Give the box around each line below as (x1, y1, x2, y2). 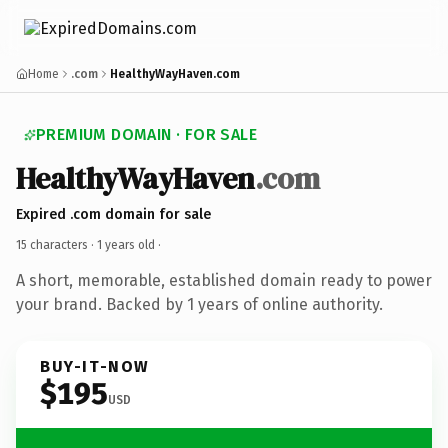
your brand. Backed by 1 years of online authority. (16, 294, 383, 314)
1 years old (97, 237, 155, 252)
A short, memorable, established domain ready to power (16, 270, 432, 290)
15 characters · (16, 237, 97, 252)
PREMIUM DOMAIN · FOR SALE (36, 125, 257, 144)
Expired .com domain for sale (16, 205, 211, 223)
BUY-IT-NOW (40, 356, 150, 376)
